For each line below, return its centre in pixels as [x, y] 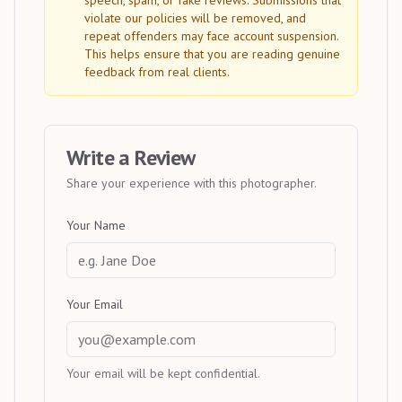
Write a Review [131, 157]
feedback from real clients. [157, 72]
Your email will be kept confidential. [163, 373]
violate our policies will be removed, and [195, 18]
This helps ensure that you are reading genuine [212, 54]
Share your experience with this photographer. [192, 183]
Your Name [96, 225]
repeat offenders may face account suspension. [211, 36]
